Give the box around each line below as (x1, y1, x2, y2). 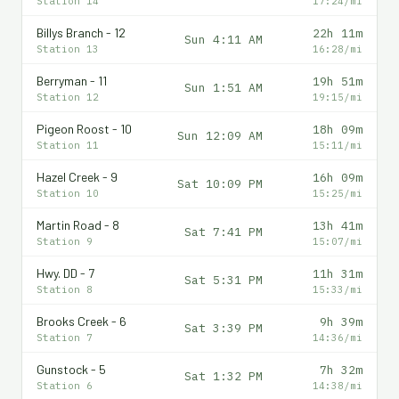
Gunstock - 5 (37, 361, 106, 377)
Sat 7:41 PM (184, 224, 263, 240)
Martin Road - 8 (37, 216, 119, 232)
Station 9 (37, 234, 93, 248)
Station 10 (37, 186, 99, 199)
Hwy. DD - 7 (37, 265, 94, 281)
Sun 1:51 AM (184, 79, 263, 95)
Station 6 (37, 379, 93, 392)
